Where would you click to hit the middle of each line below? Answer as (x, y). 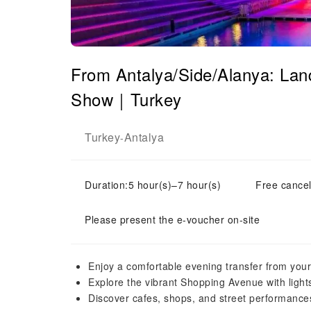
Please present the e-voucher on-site (172, 219)
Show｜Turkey (126, 99)
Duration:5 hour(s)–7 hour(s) (153, 185)
